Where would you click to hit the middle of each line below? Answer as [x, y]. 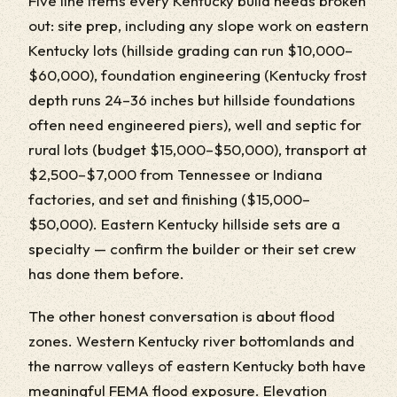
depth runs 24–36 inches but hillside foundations [192, 100]
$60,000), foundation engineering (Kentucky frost [198, 75]
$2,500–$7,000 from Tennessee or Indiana [175, 174]
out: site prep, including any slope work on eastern [198, 25]
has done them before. [106, 273]
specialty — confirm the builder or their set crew [192, 249]
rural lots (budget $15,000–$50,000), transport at [198, 149]
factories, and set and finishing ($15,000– [169, 199]
